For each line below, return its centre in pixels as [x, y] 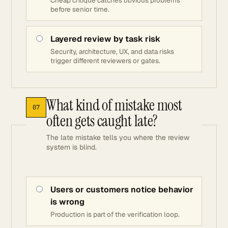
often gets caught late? [102, 121]
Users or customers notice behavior [122, 190]
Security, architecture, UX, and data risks [112, 51]
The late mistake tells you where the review [118, 137]
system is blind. [72, 147]
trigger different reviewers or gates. [105, 61]
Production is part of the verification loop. [115, 214]
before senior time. [80, 9]
